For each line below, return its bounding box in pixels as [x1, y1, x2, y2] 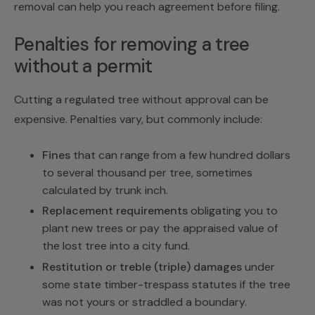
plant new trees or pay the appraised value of [42, 221, 278, 236]
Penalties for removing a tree [14, 32, 250, 56]
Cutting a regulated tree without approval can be [14, 91, 269, 107]
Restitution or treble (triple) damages [42, 259, 242, 275]
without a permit [14, 53, 153, 78]
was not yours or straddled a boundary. [42, 295, 247, 310]
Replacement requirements [42, 203, 188, 219]
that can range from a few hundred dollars [70, 147, 290, 162]
